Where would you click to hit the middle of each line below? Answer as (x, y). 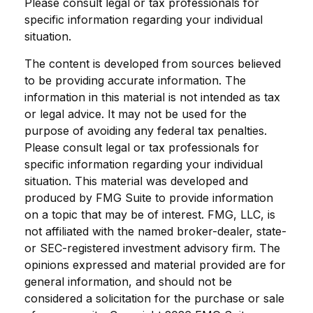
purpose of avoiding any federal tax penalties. (146, 131)
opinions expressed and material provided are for (155, 265)
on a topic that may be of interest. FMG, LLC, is (150, 215)
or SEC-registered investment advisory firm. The (152, 248)
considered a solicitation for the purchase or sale (154, 299)
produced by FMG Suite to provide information (149, 198)
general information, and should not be (128, 282)
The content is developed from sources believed (153, 64)
